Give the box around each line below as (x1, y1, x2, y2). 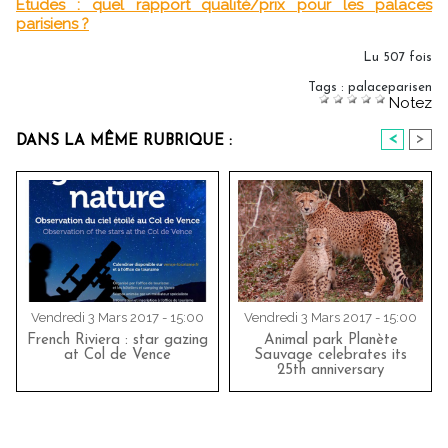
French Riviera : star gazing (27, 333, 208, 349)
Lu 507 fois (363, 51, 432, 65)
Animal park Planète (263, 333, 398, 349)
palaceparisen (348, 81, 432, 95)
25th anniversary (277, 363, 384, 379)
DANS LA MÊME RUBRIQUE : (16, 134, 232, 150)
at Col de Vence (64, 348, 171, 364)
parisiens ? (16, 15, 89, 34)
